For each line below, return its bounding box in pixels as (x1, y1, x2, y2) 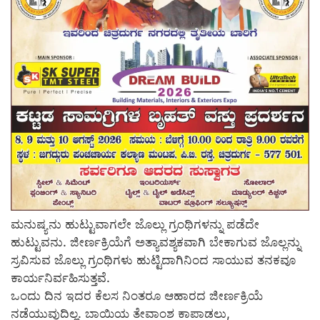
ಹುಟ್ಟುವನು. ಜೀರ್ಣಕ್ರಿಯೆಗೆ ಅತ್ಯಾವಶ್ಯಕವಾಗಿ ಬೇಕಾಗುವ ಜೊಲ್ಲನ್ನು (11, 234, 301, 249)
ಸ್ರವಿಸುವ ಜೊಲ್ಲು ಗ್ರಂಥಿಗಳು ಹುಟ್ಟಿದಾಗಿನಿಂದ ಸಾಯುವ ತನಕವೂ (11, 252, 296, 267)
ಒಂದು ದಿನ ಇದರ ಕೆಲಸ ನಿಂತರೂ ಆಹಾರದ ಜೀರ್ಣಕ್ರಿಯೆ (11, 288, 263, 303)
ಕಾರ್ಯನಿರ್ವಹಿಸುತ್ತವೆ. (11, 270, 110, 285)
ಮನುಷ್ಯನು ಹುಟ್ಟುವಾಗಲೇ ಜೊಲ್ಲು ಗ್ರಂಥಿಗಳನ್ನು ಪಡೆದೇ (11, 216, 259, 231)
